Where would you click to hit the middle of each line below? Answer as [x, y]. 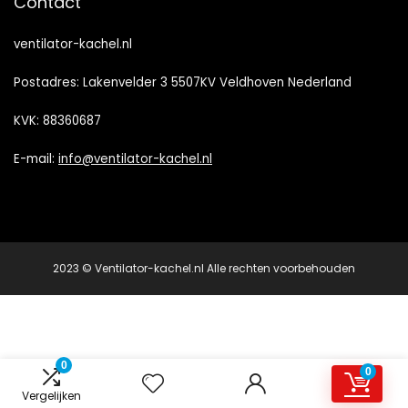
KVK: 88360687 [57, 121]
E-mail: [36, 159]
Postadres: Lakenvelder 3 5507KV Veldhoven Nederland [183, 83]
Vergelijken [51, 395]
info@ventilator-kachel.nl [135, 159]
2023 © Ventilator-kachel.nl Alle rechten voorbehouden [204, 269]
